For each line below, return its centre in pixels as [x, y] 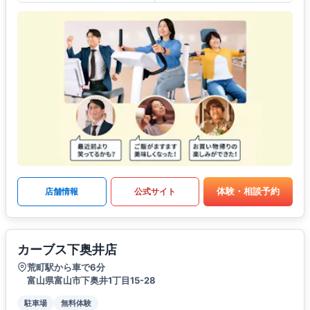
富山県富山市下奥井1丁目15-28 [91, 280]
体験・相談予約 [248, 191]
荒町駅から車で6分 [66, 267]
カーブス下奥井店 [67, 249]
